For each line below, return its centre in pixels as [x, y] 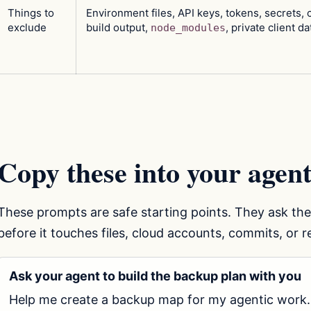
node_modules [188, 27]
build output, [118, 27]
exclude [27, 27]
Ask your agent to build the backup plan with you [155, 276]
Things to [31, 12]
